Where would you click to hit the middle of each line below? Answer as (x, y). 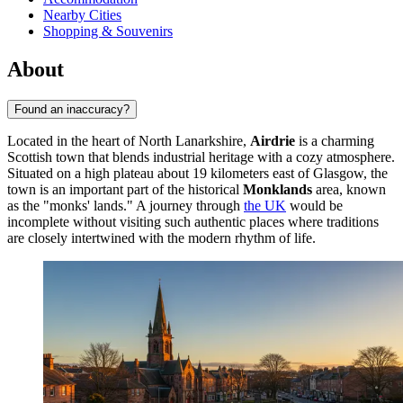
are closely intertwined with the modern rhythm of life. (161, 238)
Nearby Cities (82, 15)
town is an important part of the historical (125, 190)
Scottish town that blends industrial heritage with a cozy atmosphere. (201, 157)
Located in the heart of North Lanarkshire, (129, 141)
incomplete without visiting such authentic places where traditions (193, 222)
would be (314, 206)
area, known (349, 190)
